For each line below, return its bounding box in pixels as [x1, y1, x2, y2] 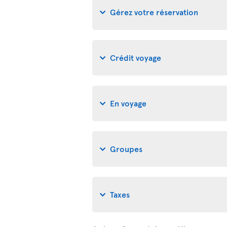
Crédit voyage [110, 51, 161, 63]
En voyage [110, 97, 146, 108]
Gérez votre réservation [110, 6, 198, 17]
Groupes [110, 142, 142, 154]
